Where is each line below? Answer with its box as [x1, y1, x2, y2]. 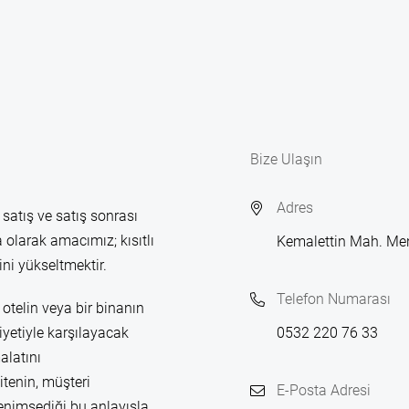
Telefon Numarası [277, 290, 391, 308]
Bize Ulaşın [250, 151, 322, 168]
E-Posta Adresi [277, 382, 371, 399]
